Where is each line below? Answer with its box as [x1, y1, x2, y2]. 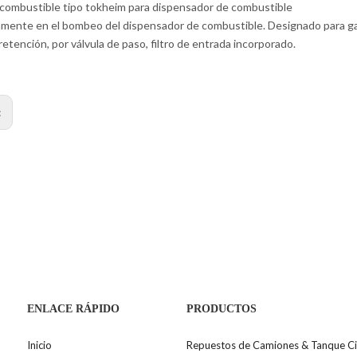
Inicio [27, 339, 52, 352]
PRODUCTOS [186, 303, 257, 316]
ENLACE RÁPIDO [27, 303, 120, 316]
